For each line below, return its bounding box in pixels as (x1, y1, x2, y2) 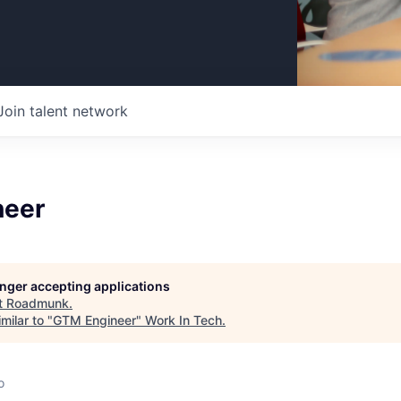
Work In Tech (145, 312, 222, 328)
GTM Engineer (53, 312, 136, 328)
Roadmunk (6, 295, 69, 311)
